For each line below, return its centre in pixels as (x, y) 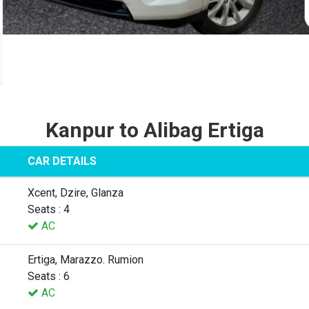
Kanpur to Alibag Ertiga (154, 130)
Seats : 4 (49, 209)
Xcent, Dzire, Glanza (76, 192)
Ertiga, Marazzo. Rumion (86, 259)
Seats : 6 (49, 276)
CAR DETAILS (62, 161)
